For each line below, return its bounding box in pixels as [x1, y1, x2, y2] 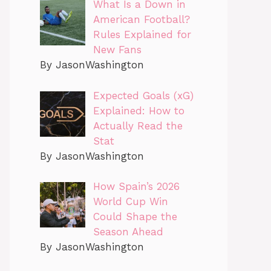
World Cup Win [93, 195, 168, 208]
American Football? [93, 13, 190, 26]
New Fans [93, 44, 142, 56]
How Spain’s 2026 [93, 180, 180, 193]
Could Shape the [93, 211, 177, 223]
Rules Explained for [93, 28, 191, 41]
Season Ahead [93, 226, 163, 238]
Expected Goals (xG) [93, 89, 194, 102]
